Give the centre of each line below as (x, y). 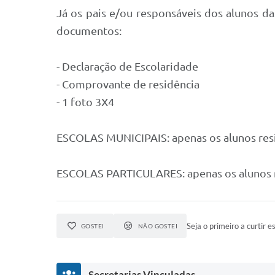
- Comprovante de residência (128, 84)
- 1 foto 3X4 (85, 102)
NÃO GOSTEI (158, 226)
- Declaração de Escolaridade (127, 67)
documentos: (89, 31)
